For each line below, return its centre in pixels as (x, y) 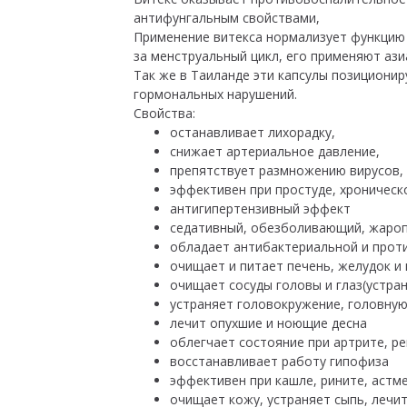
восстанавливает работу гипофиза (279, 361)
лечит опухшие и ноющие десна (268, 323)
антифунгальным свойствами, (228, 18)
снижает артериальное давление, (277, 151)
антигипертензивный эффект (262, 208)
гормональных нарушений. (219, 94)
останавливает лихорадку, (254, 132)
